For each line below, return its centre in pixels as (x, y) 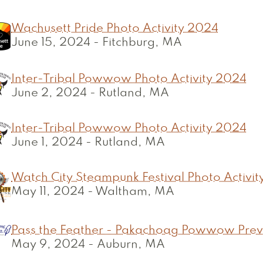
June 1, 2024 (47, 143)
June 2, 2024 (49, 93)
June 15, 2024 (51, 43)
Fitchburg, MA (142, 43)
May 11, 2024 (48, 192)
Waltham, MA (135, 192)
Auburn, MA (131, 245)
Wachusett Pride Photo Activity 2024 (115, 29)
